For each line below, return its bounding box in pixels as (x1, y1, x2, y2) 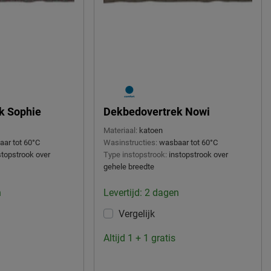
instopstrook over (168, 150, 228, 160)
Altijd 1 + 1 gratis (103, 232, 175, 244)
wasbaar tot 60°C (158, 138, 218, 148)
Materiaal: (103, 126, 137, 135)
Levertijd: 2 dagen (103, 187, 179, 199)
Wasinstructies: (103, 138, 157, 148)
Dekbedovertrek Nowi (103, 105, 210, 119)
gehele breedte (103, 162, 154, 172)
